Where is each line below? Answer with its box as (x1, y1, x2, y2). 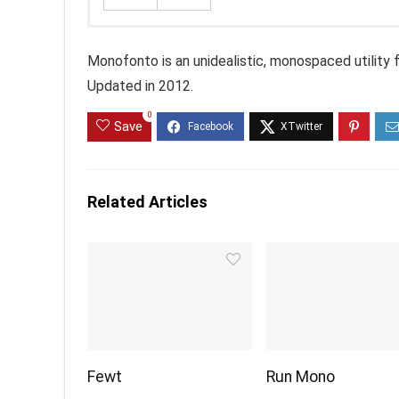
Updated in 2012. (87, 77, 193, 95)
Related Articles (87, 192, 208, 212)
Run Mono (266, 368, 336, 387)
